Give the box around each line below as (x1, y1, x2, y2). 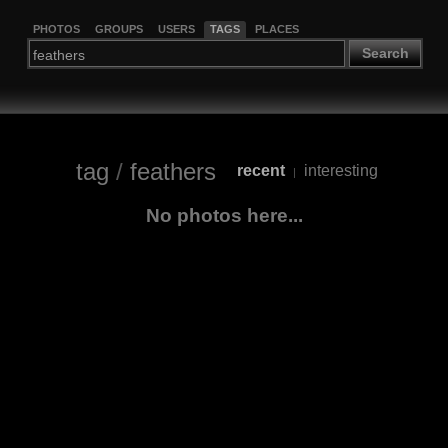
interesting (303, 162, 378, 180)
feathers (129, 157, 216, 185)
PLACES (254, 22, 299, 35)
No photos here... (145, 204, 303, 226)
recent (236, 162, 285, 180)
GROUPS (94, 22, 143, 35)
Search (361, 45, 409, 62)
